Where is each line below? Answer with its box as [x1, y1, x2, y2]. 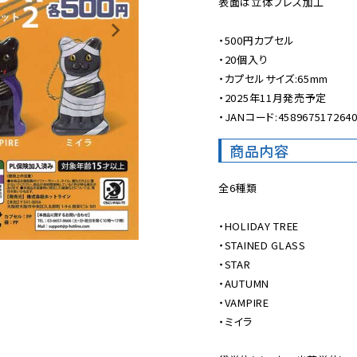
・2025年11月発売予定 [218, 90, 328, 105]
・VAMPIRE [218, 295, 269, 310]
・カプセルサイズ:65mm [218, 71, 329, 86]
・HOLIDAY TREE [218, 218, 300, 233]
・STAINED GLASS [218, 237, 306, 253]
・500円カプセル [218, 33, 295, 48]
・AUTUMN [218, 276, 269, 291]
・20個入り [218, 52, 269, 67]
